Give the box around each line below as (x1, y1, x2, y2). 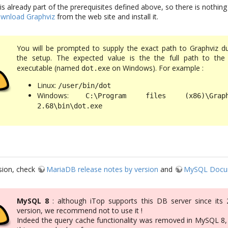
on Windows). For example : (110, 63, 204, 73)
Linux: (37, 80, 59, 90)
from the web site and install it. (55, 11, 159, 21)
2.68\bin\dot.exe (37, 101, 103, 110)
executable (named (17, 63, 82, 73)
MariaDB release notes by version (46, 164, 159, 174)
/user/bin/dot (58, 81, 111, 90)
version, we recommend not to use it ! (17, 205, 143, 215)
